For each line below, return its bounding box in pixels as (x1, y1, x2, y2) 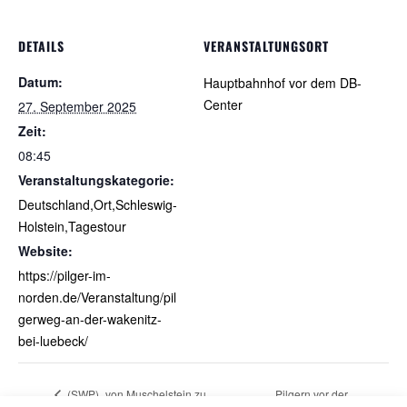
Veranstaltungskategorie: (18, 171, 174, 190)
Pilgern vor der (274, 385, 348, 402)
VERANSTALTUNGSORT (203, 36, 329, 56)
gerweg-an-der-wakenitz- (18, 310, 162, 329)
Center (203, 95, 243, 114)
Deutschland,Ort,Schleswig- (18, 195, 177, 214)
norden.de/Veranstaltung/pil (18, 288, 176, 307)
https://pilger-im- (18, 266, 111, 285)
